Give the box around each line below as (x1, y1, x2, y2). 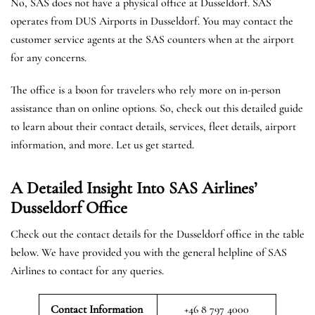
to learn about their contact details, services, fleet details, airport (11, 119, 296, 134)
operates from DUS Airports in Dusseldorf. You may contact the (11, 13, 293, 28)
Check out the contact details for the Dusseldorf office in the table (11, 226, 304, 241)
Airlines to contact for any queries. (11, 263, 164, 278)
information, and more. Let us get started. (11, 137, 194, 152)
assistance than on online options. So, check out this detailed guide (11, 101, 303, 115)
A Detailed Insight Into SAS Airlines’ (11, 177, 257, 198)
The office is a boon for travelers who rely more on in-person (11, 82, 281, 97)
